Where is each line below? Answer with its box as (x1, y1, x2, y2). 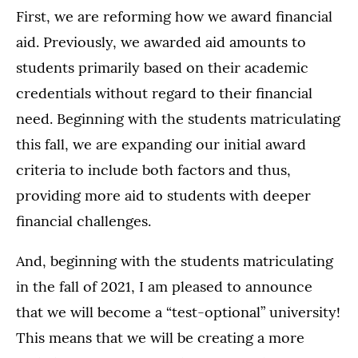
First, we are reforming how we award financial (16, 7, 332, 26)
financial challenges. (16, 212, 151, 231)
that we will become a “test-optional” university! (16, 303, 340, 322)
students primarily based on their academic (16, 58, 308, 78)
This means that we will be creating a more (16, 328, 304, 348)
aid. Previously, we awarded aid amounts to (16, 33, 306, 52)
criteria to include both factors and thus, (16, 161, 291, 180)
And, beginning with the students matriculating (16, 252, 333, 271)
